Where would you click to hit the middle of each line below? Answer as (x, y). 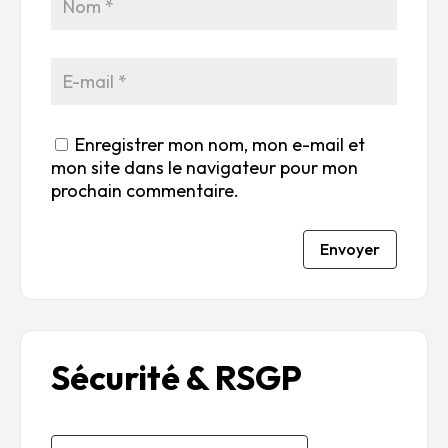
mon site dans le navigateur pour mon (204, 168)
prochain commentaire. (145, 191)
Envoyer (350, 249)
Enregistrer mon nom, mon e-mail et (220, 145)
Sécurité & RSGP (176, 378)
